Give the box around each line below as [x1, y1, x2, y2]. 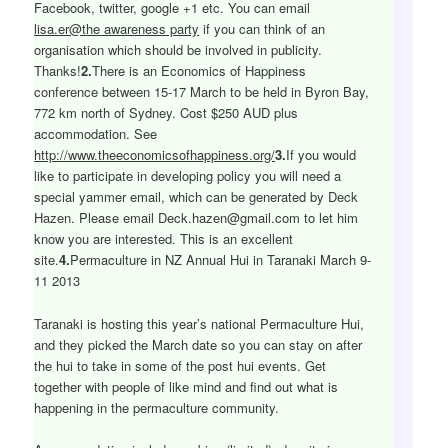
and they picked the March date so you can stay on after [34, 334, 363, 354]
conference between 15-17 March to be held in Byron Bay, [34, 82, 370, 102]
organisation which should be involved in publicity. [34, 40, 323, 60]
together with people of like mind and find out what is [34, 376, 339, 396]
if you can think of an [199, 19, 326, 39]
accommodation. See [34, 124, 158, 144]
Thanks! [34, 61, 82, 81]
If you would [286, 145, 357, 165]
